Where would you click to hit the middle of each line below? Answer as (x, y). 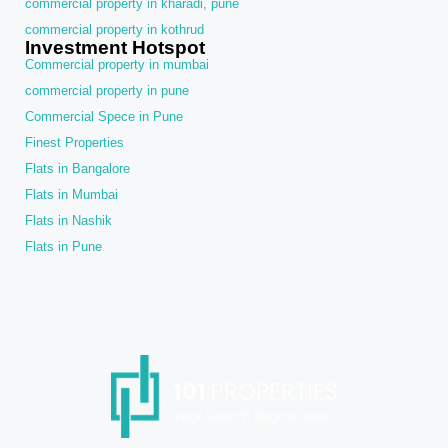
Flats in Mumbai (71, 195)
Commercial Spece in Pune (104, 117)
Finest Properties (74, 143)
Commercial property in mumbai (117, 65)
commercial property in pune (107, 91)
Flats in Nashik (68, 221)
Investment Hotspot (115, 48)
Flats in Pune (63, 247)
